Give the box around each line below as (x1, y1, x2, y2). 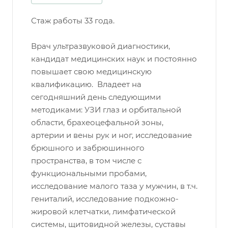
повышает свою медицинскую (31, 67, 152, 77)
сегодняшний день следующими (31, 92, 161, 102)
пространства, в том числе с (31, 156, 141, 166)
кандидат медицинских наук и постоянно (31, 54, 197, 64)
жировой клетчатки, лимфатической (31, 207, 176, 217)
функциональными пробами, (31, 168, 147, 179)
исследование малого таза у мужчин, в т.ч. (31, 181, 197, 191)
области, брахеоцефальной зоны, (31, 118, 163, 128)
